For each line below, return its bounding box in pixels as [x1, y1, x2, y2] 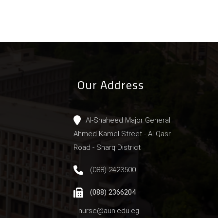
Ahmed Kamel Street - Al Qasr [73, 129, 171, 138]
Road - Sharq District [73, 143, 141, 152]
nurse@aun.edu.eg [78, 206, 139, 215]
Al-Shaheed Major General [86, 115, 170, 125]
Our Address [77, 73, 144, 96]
